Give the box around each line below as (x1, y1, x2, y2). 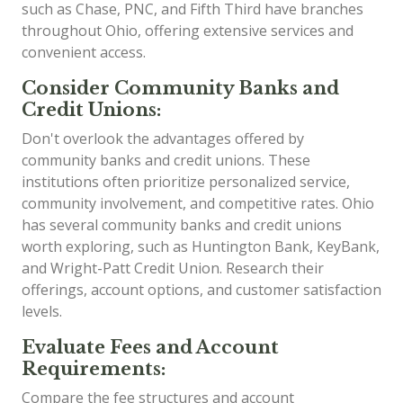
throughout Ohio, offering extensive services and (22, 20, 354, 40)
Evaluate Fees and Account (22, 336, 279, 358)
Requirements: (22, 357, 166, 380)
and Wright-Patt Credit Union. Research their (22, 257, 324, 278)
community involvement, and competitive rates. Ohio (22, 193, 374, 213)
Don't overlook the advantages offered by (22, 128, 304, 148)
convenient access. (22, 41, 146, 62)
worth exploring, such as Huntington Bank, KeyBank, (22, 236, 380, 256)
